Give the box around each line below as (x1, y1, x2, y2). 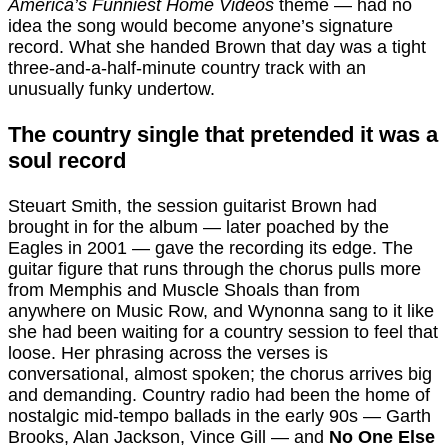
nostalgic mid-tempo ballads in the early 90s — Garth (8, 406, 431, 427)
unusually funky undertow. (8, 79, 215, 100)
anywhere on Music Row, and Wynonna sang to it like (8, 301, 434, 322)
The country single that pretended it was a (8, 122, 438, 148)
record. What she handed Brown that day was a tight (8, 37, 426, 58)
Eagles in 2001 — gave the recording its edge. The (8, 238, 413, 259)
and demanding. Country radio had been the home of (8, 385, 430, 406)
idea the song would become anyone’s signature (8, 16, 393, 37)
